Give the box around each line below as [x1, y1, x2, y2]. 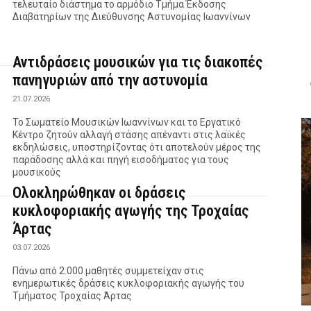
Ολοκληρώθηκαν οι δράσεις [12, 183, 186, 201]
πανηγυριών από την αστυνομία [12, 71, 208, 89]
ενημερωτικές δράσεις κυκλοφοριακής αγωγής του [12, 277, 245, 289]
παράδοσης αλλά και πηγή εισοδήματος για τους [12, 153, 230, 165]
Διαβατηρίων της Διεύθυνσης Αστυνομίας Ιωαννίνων [12, 11, 251, 22]
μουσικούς [12, 166, 62, 178]
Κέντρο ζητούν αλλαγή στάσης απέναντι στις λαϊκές [12, 128, 246, 140]
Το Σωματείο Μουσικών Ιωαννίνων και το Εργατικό [12, 116, 242, 128]
